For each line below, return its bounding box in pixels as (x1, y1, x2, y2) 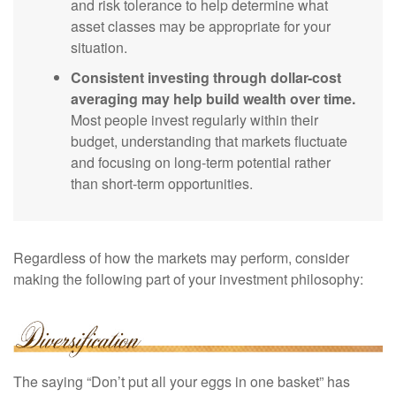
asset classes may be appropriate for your (71, 16, 331, 37)
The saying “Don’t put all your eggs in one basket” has (13, 370, 350, 392)
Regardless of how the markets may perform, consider (13, 247, 349, 269)
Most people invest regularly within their (71, 110, 318, 131)
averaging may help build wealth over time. (71, 88, 355, 110)
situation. (71, 37, 127, 58)
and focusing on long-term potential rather (71, 152, 331, 173)
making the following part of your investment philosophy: (13, 269, 363, 290)
